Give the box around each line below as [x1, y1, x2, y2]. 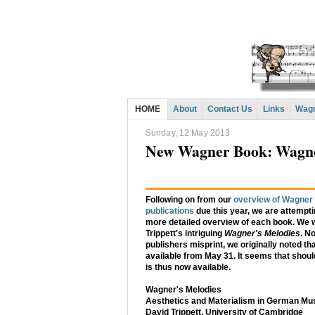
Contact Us [207, 104, 252, 114]
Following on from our [146, 195, 233, 205]
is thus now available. [146, 262, 233, 273]
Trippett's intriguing [146, 229, 224, 239]
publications [146, 206, 194, 217]
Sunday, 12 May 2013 [146, 128, 231, 139]
